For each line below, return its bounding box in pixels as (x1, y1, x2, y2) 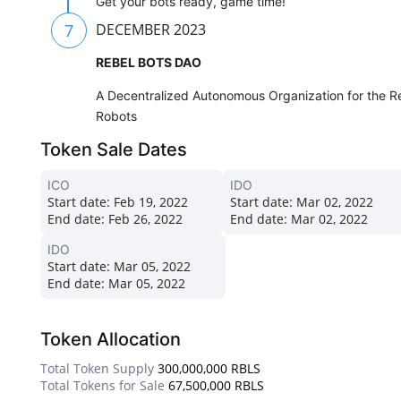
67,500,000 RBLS (168, 377, 264, 395)
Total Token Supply (40, 360, 154, 378)
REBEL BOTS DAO (96, 55, 201, 71)
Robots (96, 108, 137, 124)
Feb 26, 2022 (105, 210, 183, 228)
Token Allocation (40, 328, 181, 351)
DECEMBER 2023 (96, 20, 206, 40)
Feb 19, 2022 (110, 193, 188, 211)
